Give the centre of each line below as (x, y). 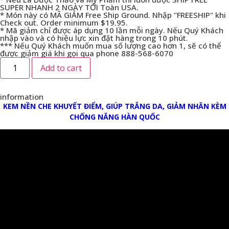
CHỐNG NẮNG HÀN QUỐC (114, 117)
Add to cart (61, 68)
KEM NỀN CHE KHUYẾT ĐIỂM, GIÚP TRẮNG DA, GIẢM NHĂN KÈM (114, 106)
